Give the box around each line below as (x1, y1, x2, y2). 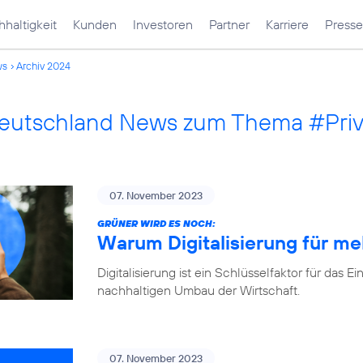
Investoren (133, 16, 193, 32)
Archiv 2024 (16, 59, 70, 72)
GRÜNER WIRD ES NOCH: (97, 217, 216, 229)
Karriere (266, 16, 309, 32)
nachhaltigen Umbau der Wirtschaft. (97, 282, 300, 298)
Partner (209, 16, 250, 32)
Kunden (73, 16, 117, 32)
